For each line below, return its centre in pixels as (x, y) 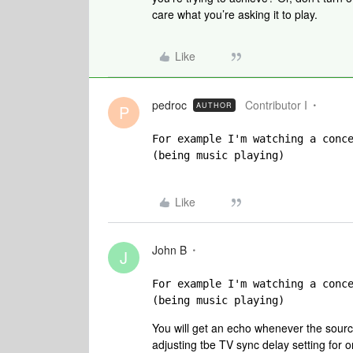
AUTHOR (214, 105)
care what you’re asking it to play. (236, 14)
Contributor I (276, 105)
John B (169, 250)
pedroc (169, 105)
